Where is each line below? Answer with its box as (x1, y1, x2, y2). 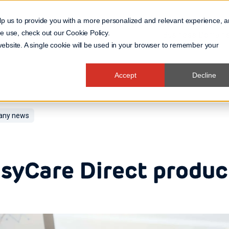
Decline (192, 71, 216, 80)
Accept (114, 71, 136, 80)
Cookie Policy (66, 29, 108, 37)
